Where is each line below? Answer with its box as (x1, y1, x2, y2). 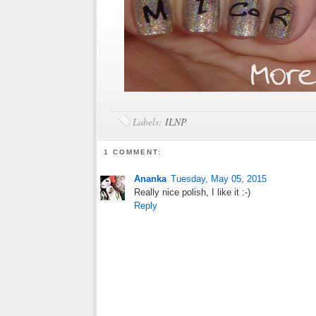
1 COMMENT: (104, 148, 162, 157)
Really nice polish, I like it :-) (134, 187, 250, 198)
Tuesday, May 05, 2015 (171, 174, 267, 185)
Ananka (134, 174, 166, 185)
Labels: (133, 115, 165, 128)
